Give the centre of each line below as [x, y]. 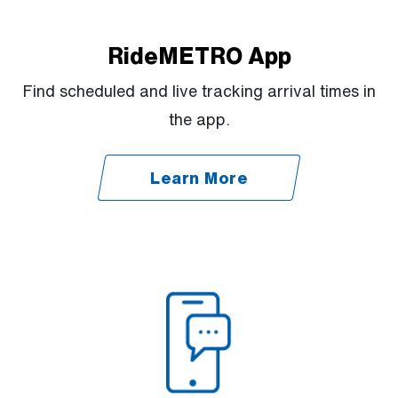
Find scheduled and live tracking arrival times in [199, 91]
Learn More [199, 178]
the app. [199, 119]
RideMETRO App [199, 56]
